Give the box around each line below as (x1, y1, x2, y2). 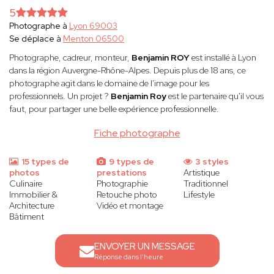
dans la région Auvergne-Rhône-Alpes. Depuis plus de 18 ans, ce (9, 65, 246, 76)
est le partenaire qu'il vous (168, 91, 264, 102)
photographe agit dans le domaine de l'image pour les (9, 78, 209, 89)
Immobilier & (9, 189, 57, 201)
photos (9, 167, 40, 179)
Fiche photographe (94, 127, 180, 140)
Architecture (9, 200, 54, 212)
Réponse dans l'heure (94, 253, 163, 262)
